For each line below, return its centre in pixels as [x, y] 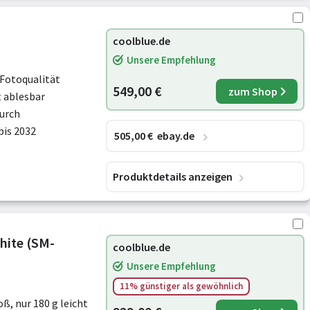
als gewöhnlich [212, 286]
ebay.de [176, 135]
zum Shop [253, 91]
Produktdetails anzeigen [173, 176]
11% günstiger [151, 286]
